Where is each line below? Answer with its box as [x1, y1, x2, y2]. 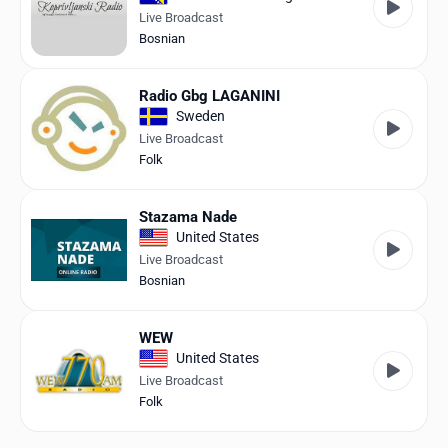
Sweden [176, 107, 225, 125]
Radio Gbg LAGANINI [139, 86, 280, 105]
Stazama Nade [139, 207, 237, 226]
